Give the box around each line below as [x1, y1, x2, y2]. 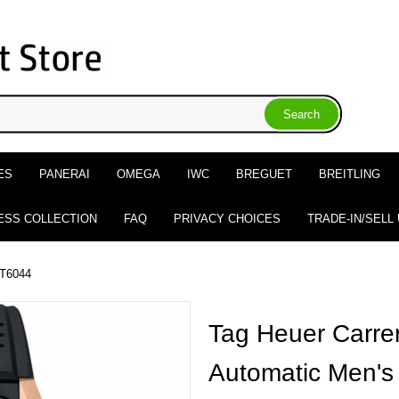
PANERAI [38, 167, 90, 181]
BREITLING [318, 167, 380, 181]
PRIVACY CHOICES [173, 211, 281, 225]
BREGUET [235, 167, 292, 181]
